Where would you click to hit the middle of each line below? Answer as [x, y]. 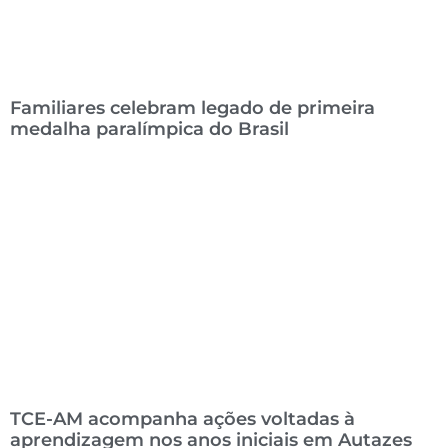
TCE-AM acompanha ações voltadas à [182, 418]
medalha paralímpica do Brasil [149, 128]
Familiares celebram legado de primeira [192, 107]
